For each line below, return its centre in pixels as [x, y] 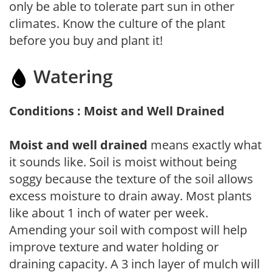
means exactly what [205, 144]
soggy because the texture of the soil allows [131, 178]
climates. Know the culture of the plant [117, 23]
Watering [71, 76]
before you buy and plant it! [86, 40]
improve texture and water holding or [114, 246]
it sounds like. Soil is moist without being [123, 161]
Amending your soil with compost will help [128, 229]
